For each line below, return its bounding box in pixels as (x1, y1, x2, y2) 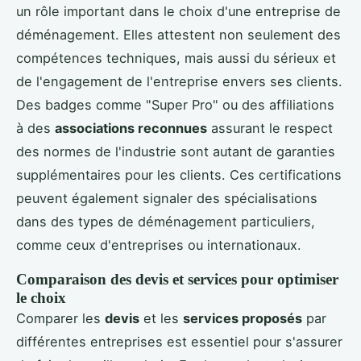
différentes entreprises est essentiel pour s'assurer (16, 333, 342, 350)
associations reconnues (55, 119, 207, 136)
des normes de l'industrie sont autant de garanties (16, 143, 335, 160)
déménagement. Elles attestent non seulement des (16, 26, 341, 43)
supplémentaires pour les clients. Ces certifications (16, 166, 342, 183)
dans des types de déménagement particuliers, (16, 213, 315, 230)
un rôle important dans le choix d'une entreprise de (16, 2, 341, 19)
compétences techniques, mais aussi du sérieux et (16, 49, 336, 66)
